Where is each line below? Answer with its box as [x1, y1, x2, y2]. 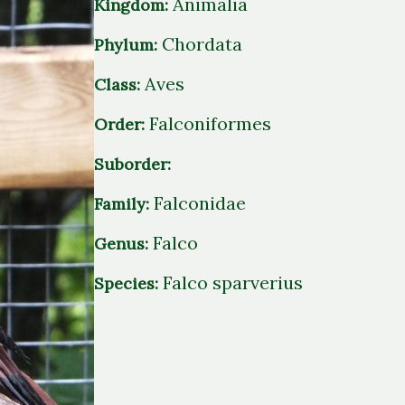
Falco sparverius [163, 271, 303, 294]
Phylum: [94, 34, 162, 55]
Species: [94, 273, 163, 294]
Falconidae [154, 192, 246, 214]
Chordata [162, 33, 242, 55]
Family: [94, 193, 154, 214]
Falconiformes [149, 112, 271, 135]
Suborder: [94, 154, 171, 174]
